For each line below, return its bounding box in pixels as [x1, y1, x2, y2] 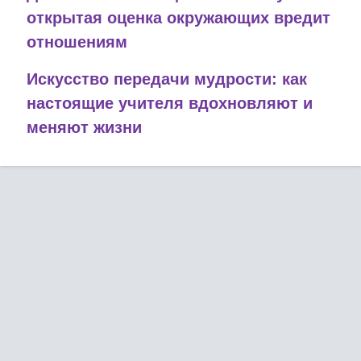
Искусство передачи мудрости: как [27, 69, 308, 88]
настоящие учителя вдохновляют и [27, 93, 313, 112]
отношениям [27, 32, 128, 51]
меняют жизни [27, 118, 143, 136]
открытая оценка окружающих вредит [27, 8, 331, 27]
